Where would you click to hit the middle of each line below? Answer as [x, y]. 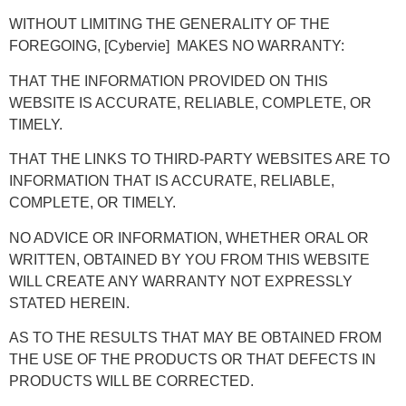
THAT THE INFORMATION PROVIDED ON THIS [169, 81]
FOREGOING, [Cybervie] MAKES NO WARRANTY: [177, 46]
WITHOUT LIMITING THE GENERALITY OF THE [169, 24]
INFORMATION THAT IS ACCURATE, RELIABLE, [172, 181]
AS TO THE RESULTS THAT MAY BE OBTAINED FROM [195, 338]
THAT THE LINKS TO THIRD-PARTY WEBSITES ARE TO [199, 159]
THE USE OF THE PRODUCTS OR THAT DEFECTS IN [193, 360]
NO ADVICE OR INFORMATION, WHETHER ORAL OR [189, 237]
